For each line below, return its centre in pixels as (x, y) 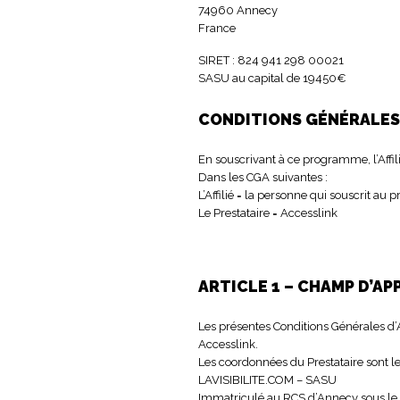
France (217, 28)
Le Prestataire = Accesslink (268, 212)
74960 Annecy (239, 10)
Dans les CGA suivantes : (264, 177)
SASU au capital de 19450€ (272, 78)
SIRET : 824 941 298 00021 (272, 60)
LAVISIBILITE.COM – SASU (269, 379)
